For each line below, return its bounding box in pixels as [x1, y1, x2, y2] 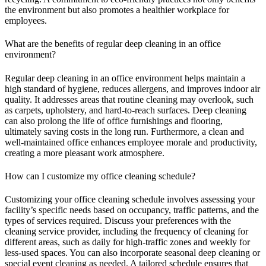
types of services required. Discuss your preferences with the [5, 216, 231, 226]
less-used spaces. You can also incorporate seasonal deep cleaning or [5, 248, 260, 258]
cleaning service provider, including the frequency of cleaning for [5, 226, 248, 237]
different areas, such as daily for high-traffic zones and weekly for [5, 237, 250, 248]
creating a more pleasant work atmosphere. [5, 147, 164, 158]
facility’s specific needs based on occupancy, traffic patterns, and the [5, 205, 259, 216]
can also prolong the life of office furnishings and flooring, [5, 115, 223, 126]
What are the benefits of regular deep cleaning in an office [5, 39, 221, 49]
